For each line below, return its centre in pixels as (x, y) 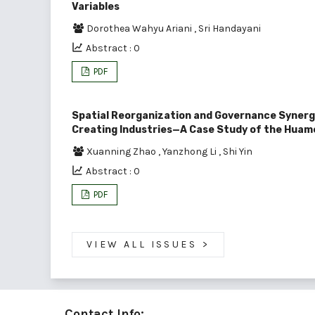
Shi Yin (238, 151)
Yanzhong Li (191, 151)
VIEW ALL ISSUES (142, 244)
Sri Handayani (230, 28)
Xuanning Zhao (122, 151)
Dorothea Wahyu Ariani (140, 28)
